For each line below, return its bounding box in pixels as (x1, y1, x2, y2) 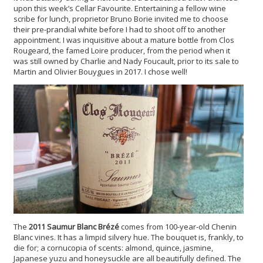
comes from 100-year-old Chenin (119, 221, 237, 232)
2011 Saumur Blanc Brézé (29, 221, 119, 232)
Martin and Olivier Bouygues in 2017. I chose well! (14, 66, 187, 77)
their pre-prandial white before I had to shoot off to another (14, 23, 225, 35)
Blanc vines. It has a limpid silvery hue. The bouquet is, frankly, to (14, 232, 244, 243)
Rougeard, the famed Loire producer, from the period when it (14, 45, 230, 56)
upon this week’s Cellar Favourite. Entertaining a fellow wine (14, 2, 226, 14)
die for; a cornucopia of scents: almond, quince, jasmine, (14, 242, 213, 254)
